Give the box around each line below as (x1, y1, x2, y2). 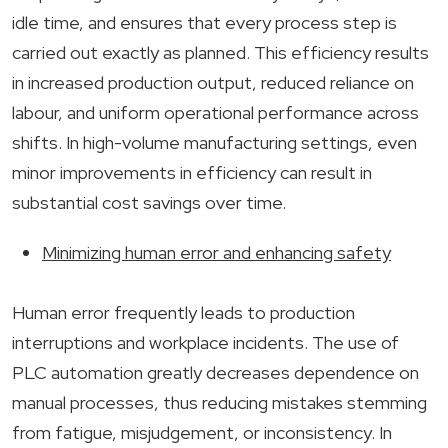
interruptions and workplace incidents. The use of (12, 331, 399, 354)
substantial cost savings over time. (12, 191, 286, 214)
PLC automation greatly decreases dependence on (12, 361, 419, 384)
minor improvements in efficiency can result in (12, 161, 372, 184)
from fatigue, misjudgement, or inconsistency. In (12, 421, 392, 444)
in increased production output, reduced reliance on (12, 71, 414, 94)
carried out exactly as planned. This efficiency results (12, 41, 429, 64)
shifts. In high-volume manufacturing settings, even (12, 131, 417, 154)
